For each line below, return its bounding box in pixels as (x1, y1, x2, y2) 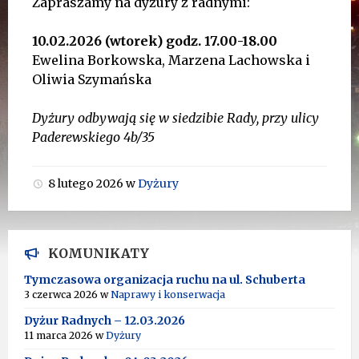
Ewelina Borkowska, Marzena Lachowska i (32, 52, 310, 68)
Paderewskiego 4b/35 (32, 129, 155, 145)
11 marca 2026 (24, 329, 95, 341)
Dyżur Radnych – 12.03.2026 (24, 313, 185, 328)
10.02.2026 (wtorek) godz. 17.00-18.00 (32, 33, 277, 49)
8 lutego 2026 (48, 176, 126, 191)
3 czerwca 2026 (24, 288, 100, 301)
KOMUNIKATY (48, 245, 149, 261)
